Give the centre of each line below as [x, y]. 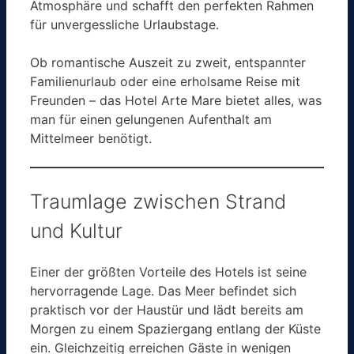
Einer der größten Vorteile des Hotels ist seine [168, 271]
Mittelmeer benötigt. [91, 138]
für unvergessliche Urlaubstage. [124, 24]
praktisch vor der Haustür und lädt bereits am [167, 309]
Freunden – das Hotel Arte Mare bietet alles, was [176, 100]
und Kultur [76, 230]
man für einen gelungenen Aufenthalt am [151, 119]
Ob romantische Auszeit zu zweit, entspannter [168, 62]
